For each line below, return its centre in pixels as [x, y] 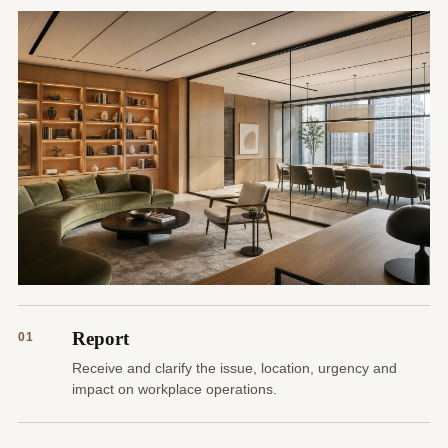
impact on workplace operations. [174, 389]
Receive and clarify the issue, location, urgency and [234, 368]
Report [100, 339]
